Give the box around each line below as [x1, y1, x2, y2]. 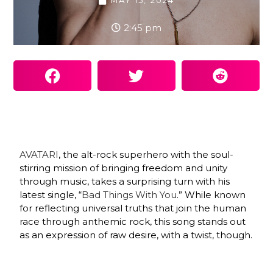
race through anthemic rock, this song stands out [19, 216, 246, 228]
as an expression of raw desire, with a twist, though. [19, 229, 253, 241]
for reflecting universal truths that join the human [19, 202, 247, 214]
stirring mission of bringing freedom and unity [19, 162, 228, 174]
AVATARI [19, 149, 59, 161]
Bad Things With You [82, 189, 177, 201]
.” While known [177, 189, 246, 201]
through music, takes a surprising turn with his [19, 175, 230, 188]
